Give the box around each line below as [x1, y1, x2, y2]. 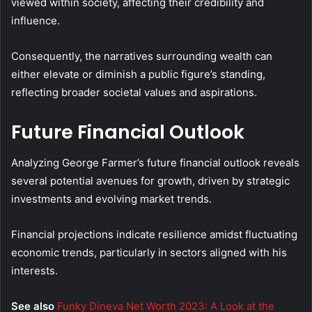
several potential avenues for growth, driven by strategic [11, 174, 290, 188]
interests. [11, 264, 58, 278]
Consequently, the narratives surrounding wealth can [11, 49, 272, 63]
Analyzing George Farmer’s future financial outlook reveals [11, 156, 299, 170]
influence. [11, 13, 60, 27]
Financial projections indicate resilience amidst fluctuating [11, 228, 297, 242]
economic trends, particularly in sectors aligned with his [11, 246, 287, 260]
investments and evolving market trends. [11, 192, 212, 206]
